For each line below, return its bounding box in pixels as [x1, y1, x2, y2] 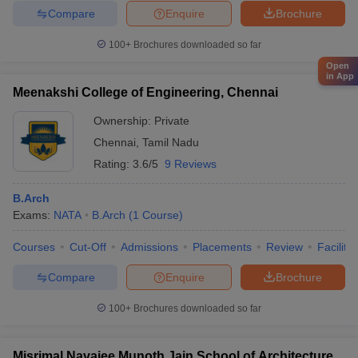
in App [326, 71, 354, 82]
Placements [193, 241, 252, 253]
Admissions [121, 241, 178, 253]
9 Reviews [165, 157, 217, 170]
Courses [13, 241, 55, 253]
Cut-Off [70, 241, 106, 253]
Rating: [93, 157, 133, 170]
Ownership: [93, 114, 154, 127]
